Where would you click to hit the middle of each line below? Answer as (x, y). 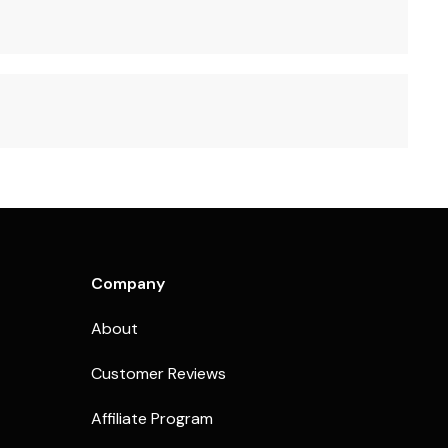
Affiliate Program (152, 418)
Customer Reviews (158, 373)
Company (128, 283)
